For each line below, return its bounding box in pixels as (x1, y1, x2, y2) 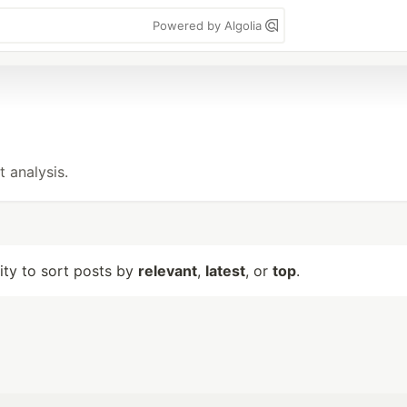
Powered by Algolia (153, 18, 265, 33)
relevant (138, 262, 197, 280)
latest (205, 262, 245, 280)
